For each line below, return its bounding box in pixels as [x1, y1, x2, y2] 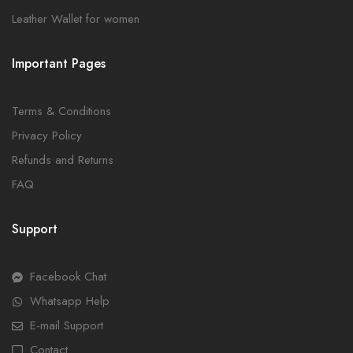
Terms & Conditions [12, 102, 111, 120]
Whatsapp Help [29, 292, 110, 310]
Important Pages [12, 54, 106, 72]
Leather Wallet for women [12, 10, 139, 28]
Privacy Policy [12, 127, 82, 144]
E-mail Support [29, 317, 103, 334]
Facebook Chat [29, 268, 106, 285]
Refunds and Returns [12, 151, 113, 169]
